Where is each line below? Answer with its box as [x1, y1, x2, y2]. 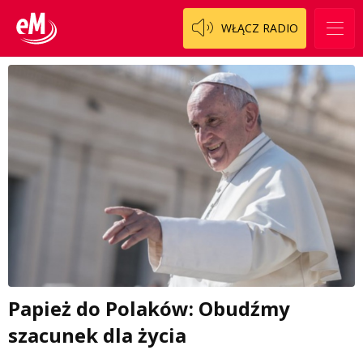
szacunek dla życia [8, 322, 186, 349]
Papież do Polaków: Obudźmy [8, 295, 290, 322]
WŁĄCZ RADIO [221, 20, 298, 36]
